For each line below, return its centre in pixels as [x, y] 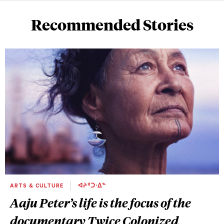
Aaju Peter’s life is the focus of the [100, 203]
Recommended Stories [112, 24]
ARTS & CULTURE [38, 187]
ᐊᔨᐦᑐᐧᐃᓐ [91, 187]
